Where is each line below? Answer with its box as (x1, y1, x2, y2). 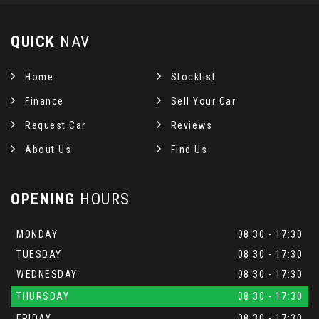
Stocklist (170, 70, 216, 83)
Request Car (25, 119, 86, 131)
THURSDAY (16, 290, 69, 302)
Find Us (170, 143, 208, 155)
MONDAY (16, 228, 58, 240)
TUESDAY (16, 248, 62, 260)
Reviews (170, 119, 213, 131)
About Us (25, 143, 71, 155)
